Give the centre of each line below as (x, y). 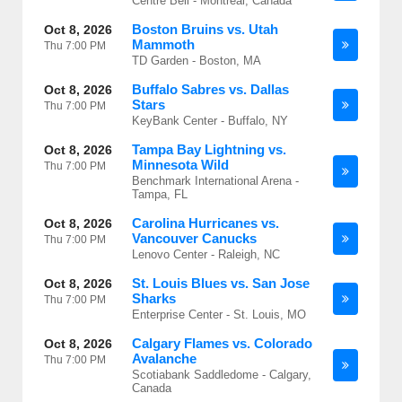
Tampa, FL (160, 194)
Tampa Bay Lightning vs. (209, 149)
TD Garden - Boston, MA (197, 61)
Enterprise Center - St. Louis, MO (219, 315)
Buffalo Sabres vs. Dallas (210, 89)
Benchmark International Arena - (215, 181)
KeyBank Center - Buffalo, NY (210, 121)
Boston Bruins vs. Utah (205, 29)
